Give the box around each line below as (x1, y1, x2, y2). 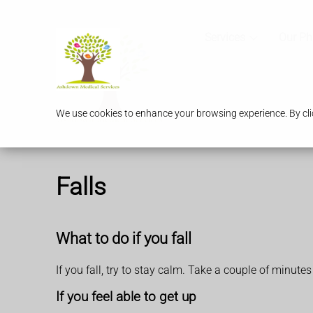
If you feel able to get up (56, 289, 196, 305)
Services (204, 31, 245, 45)
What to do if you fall (56, 229, 191, 248)
